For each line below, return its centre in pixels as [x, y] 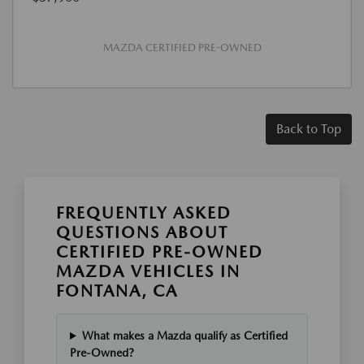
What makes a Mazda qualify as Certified [184, 335]
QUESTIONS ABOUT [142, 232]
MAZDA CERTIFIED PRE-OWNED [182, 47]
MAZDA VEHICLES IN [148, 271]
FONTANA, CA [117, 290]
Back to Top [309, 128]
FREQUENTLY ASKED [144, 212]
